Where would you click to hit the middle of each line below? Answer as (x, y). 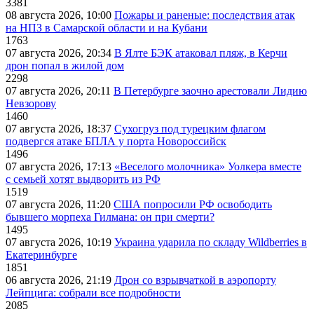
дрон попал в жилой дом (65, 66)
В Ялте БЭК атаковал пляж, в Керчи (201, 53)
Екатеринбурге (41, 255)
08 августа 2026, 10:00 (60, 15)
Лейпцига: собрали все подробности (93, 293)
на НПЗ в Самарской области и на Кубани (107, 28)
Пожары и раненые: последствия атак (205, 15)
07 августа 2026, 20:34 (60, 53)
